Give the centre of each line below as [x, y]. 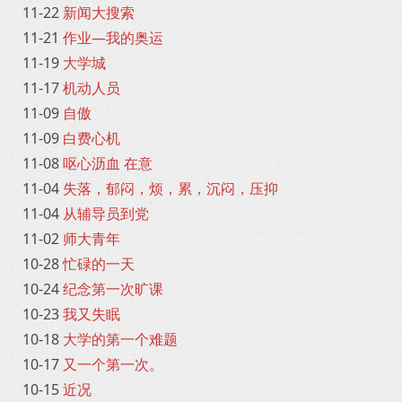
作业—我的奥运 [113, 38]
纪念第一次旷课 [113, 289]
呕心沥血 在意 [108, 163]
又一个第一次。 [113, 364]
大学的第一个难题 [120, 339]
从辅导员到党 [106, 214]
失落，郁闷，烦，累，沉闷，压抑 [170, 188]
